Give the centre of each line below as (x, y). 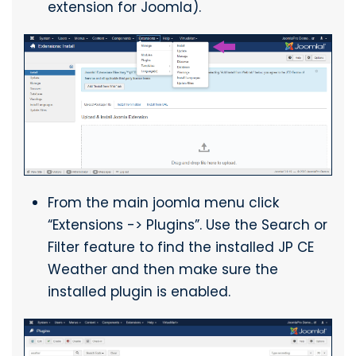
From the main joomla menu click (163, 203)
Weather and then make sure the (163, 270)
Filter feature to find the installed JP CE (181, 248)
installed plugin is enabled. (139, 292)
